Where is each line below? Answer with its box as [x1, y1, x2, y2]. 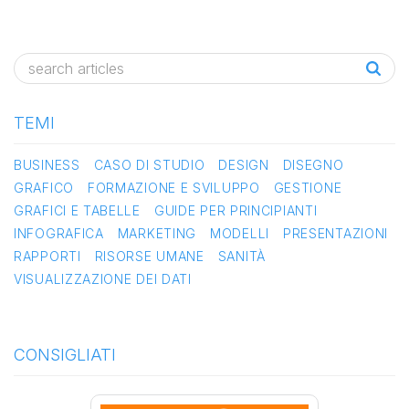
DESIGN [218, 157, 269, 173]
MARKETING [117, 225, 197, 241]
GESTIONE [273, 180, 342, 195]
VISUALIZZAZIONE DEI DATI [14, 271, 192, 287]
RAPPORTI [14, 248, 81, 264]
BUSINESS [14, 157, 80, 173]
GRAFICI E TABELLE [14, 203, 141, 218]
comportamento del [100, 6, 280, 28]
